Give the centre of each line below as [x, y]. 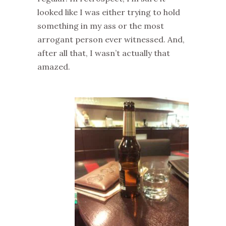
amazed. [54, 67]
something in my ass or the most [101, 26]
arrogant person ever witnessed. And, [111, 39]
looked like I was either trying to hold [109, 12]
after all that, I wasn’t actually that [104, 53]
